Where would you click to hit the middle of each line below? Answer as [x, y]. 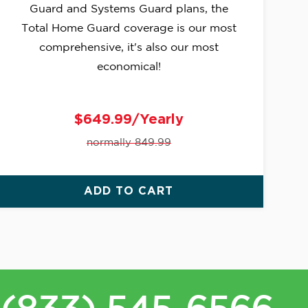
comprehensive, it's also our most [129, 48]
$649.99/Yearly [129, 120]
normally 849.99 [129, 143]
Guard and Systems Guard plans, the [129, 10]
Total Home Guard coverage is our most [129, 29]
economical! [129, 67]
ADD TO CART [129, 191]
